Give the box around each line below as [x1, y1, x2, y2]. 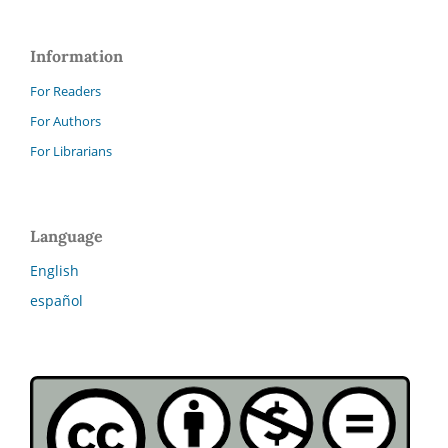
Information [30, 46, 123, 67]
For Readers [30, 82, 101, 101]
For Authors [30, 112, 101, 131]
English [30, 261, 79, 281]
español [30, 291, 83, 311]
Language [30, 226, 103, 247]
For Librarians [30, 142, 112, 161]
